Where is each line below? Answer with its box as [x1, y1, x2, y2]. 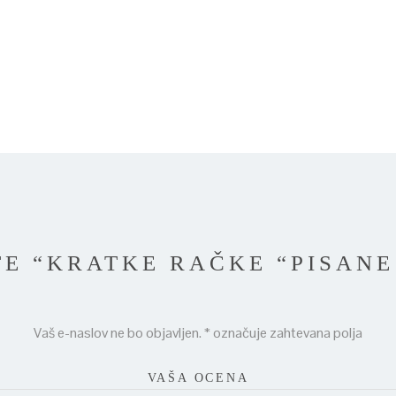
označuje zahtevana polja [210, 324, 362, 342]
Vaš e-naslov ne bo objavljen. [34, 324, 202, 342]
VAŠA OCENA [147, 371, 249, 385]
